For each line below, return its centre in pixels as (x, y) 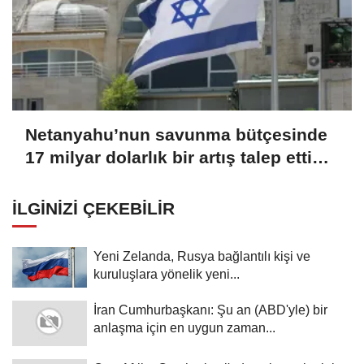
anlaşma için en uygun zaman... (184, 327)
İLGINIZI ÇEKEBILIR (93, 208)
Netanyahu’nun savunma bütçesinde (176, 135)
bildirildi (59, 180)
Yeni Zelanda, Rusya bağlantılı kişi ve (202, 256)
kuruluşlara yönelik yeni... (167, 273)
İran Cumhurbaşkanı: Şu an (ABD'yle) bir (210, 309)
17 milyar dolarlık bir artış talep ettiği (176, 158)
